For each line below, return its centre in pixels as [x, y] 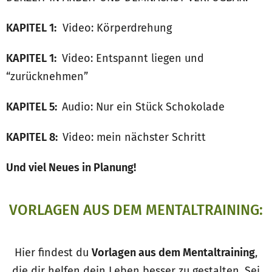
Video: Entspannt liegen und [131, 59]
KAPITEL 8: [34, 138]
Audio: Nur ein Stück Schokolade [143, 107]
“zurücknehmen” [47, 77]
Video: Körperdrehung [114, 28]
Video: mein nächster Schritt [134, 138]
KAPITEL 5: [34, 107]
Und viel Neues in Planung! [71, 168]
